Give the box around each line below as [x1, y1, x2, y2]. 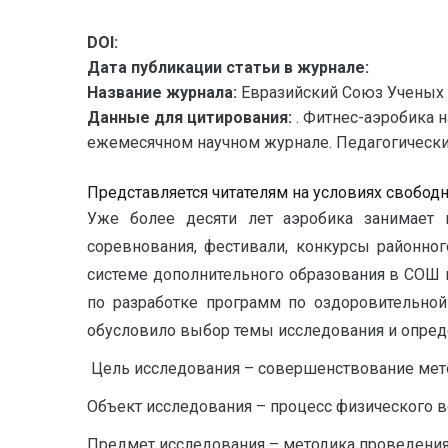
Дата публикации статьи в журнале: [87, 58, 369, 77]
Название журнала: [87, 83, 237, 102]
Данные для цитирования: [87, 108, 296, 127]
